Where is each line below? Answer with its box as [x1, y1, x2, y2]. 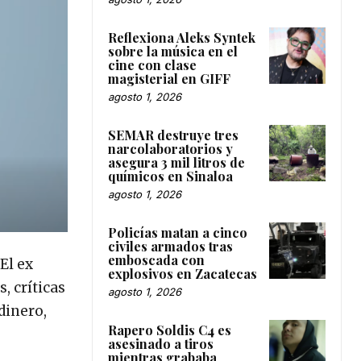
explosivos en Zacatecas [108, 264, 257, 282]
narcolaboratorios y [108, 139, 233, 157]
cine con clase [108, 56, 197, 73]
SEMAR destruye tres [108, 126, 239, 143]
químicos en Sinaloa [108, 167, 233, 185]
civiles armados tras [108, 237, 233, 255]
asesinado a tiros [108, 334, 214, 352]
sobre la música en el [108, 42, 238, 60]
